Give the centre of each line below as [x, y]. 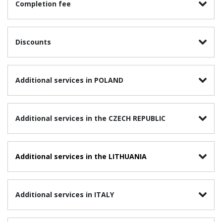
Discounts [33, 42]
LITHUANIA [127, 157]
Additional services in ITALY [65, 195]
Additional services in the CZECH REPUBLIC [90, 118]
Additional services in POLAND [69, 80]
